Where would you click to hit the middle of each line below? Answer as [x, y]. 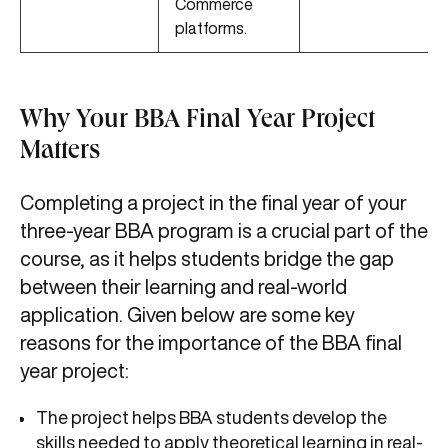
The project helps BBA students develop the [211, 417]
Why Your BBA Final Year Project [197, 122]
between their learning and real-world [183, 287]
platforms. [211, 28]
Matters [60, 153]
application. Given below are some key [187, 315]
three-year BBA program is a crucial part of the [224, 231]
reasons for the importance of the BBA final [211, 343]
